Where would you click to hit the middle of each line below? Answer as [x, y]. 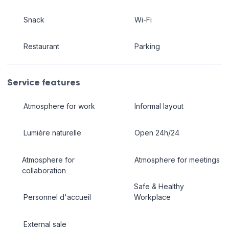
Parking [147, 47]
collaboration [44, 170]
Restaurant [41, 47]
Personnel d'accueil [57, 197]
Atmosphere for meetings [177, 159]
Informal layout [159, 106]
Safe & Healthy [159, 187]
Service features [44, 83]
